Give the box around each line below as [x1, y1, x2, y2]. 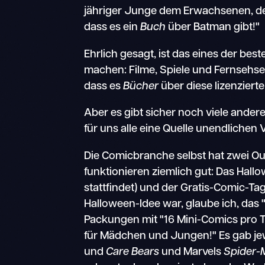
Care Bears [106, 246, 160, 258]
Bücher [123, 80, 159, 92]
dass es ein [84, 22, 141, 34]
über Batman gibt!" [166, 22, 260, 34]
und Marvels [159, 246, 224, 258]
